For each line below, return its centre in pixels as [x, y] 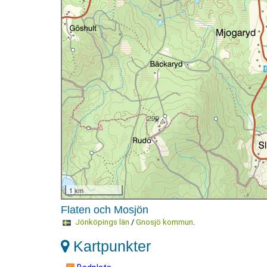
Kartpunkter [110, 246]
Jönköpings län [102, 222]
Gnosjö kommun [164, 222]
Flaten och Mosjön [105, 210]
